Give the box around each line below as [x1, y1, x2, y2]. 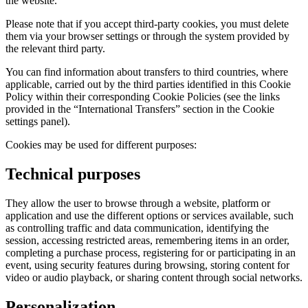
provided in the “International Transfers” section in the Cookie [5, 103, 274, 115]
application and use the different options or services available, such [5, 209, 294, 221]
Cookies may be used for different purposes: [5, 139, 197, 151]
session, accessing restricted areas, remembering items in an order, [5, 234, 289, 246]
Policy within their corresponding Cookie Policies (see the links [5, 91, 280, 103]
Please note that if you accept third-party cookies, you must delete [5, 18, 289, 30]
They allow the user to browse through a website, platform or [5, 197, 270, 209]
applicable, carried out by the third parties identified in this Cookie [5, 78, 291, 91]
